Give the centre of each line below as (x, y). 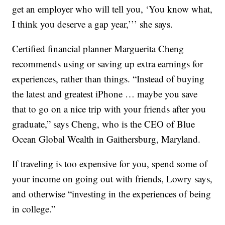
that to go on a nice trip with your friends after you (109, 109)
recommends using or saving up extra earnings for (108, 64)
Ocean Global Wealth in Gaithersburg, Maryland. (106, 139)
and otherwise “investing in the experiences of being (112, 194)
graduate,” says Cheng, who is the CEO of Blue (104, 124)
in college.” (34, 209)
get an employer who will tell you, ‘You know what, (113, 9)
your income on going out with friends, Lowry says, (113, 179)
